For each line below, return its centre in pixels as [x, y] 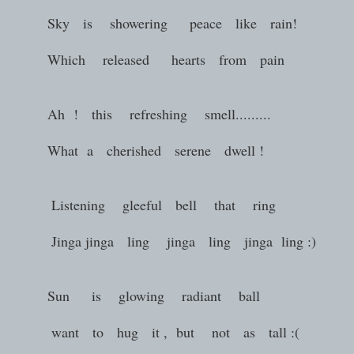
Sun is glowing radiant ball [136, 295]
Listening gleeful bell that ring [144, 204]
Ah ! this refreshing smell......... [139, 113]
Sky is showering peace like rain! [153, 23]
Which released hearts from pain [149, 59]
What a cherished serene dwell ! [136, 150]
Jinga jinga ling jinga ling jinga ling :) [162, 241]
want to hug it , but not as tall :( [154, 331]
